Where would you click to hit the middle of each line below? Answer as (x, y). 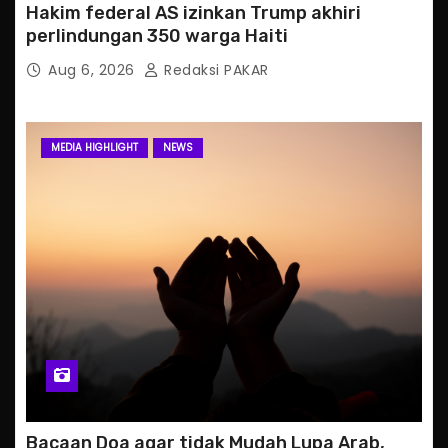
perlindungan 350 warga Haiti (157, 36)
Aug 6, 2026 (93, 70)
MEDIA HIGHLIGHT (94, 148)
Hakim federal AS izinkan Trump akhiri (193, 13)
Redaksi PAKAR (214, 70)
